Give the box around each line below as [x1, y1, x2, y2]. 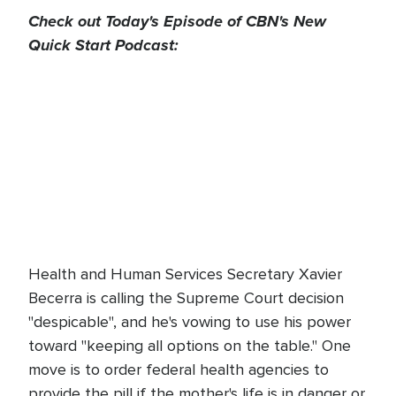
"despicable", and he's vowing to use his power [28, 312, 351, 331]
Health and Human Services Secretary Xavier [28, 264, 342, 284]
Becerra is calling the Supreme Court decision [28, 288, 344, 308]
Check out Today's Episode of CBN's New [28, 10, 326, 33]
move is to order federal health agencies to [28, 360, 329, 379]
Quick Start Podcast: [28, 34, 179, 57]
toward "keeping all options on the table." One [28, 336, 351, 355]
